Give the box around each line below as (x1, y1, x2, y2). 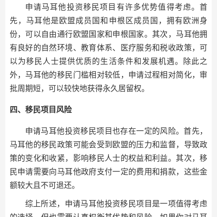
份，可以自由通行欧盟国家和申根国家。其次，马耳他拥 (9, 30, 208, 38)
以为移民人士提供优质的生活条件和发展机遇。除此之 (9, 57, 208, 65)
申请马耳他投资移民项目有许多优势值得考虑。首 (25, 3, 208, 11)
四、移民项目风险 (9, 106, 72, 114)
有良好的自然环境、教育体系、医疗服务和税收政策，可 (9, 44, 208, 52)
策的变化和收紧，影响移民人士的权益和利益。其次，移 (9, 154, 208, 162)
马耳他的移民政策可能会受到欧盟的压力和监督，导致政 (9, 140, 208, 149)
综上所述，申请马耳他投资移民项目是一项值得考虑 (25, 200, 208, 208)
